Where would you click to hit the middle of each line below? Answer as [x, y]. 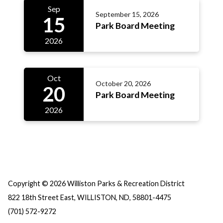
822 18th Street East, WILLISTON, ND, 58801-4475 [90, 197]
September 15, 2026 [127, 14]
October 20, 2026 [123, 83]
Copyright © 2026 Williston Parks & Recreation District [96, 183]
